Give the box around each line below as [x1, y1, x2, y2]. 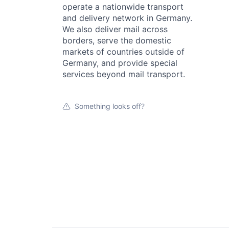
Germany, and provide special [62, 57, 177, 68]
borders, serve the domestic [62, 35, 171, 45]
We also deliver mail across [62, 24, 168, 34]
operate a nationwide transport [62, 1, 184, 12]
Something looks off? [75, 101, 145, 110]
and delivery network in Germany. [62, 12, 192, 23]
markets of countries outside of [62, 46, 185, 57]
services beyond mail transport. [62, 68, 185, 79]
